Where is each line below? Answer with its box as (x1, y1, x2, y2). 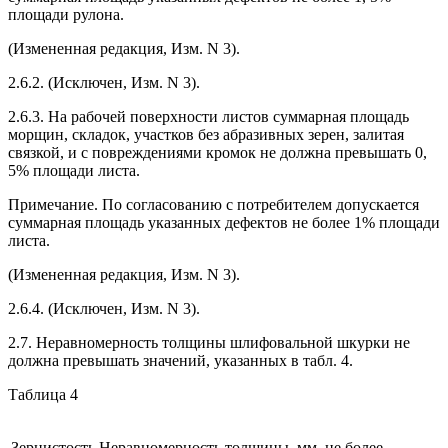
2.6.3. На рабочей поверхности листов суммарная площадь (8, 107, 409, 125)
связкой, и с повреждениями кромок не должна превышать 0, (8, 143, 427, 161)
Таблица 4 (8, 385, 78, 403)
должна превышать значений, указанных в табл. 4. (8, 351, 353, 369)
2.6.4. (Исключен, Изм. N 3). (8, 299, 200, 317)
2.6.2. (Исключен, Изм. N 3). (8, 73, 200, 91)
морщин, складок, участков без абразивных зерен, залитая (8, 125, 404, 143)
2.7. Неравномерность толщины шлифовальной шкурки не (8, 333, 410, 351)
